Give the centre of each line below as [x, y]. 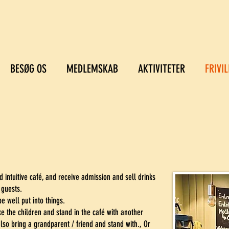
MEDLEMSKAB [92, 69]
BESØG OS [28, 69]
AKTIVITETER [162, 69]
